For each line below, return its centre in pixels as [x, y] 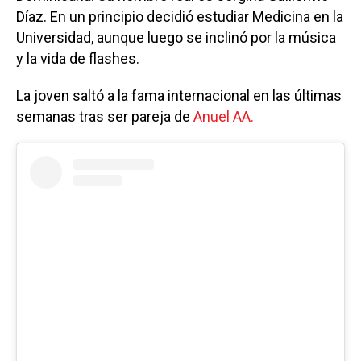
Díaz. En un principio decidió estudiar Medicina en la [180, 16]
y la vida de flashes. [78, 58]
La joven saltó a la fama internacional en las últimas [179, 95]
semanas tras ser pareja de [105, 116]
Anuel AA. [224, 116]
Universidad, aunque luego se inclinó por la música [176, 37]
